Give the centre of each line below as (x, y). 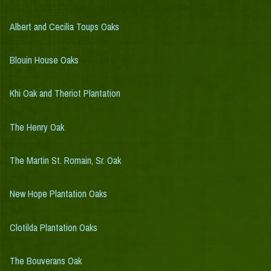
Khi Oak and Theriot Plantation (65, 93)
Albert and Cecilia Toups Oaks (64, 26)
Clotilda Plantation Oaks (54, 227)
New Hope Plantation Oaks (58, 194)
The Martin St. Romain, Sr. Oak (65, 161)
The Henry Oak (37, 127)
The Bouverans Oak (46, 261)
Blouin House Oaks (44, 60)
